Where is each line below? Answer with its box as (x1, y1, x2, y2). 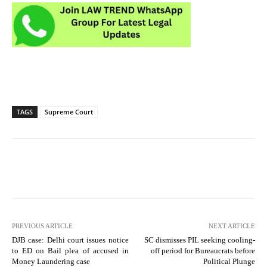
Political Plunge (203, 256, 255, 266)
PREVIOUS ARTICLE (12, 222, 73, 229)
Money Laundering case (12, 256, 90, 266)
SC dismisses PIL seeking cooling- (144, 235, 255, 244)
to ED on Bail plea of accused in (12, 246, 129, 255)
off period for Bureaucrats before (150, 246, 255, 255)
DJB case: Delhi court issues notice (12, 235, 129, 244)
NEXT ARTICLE (208, 222, 255, 229)
